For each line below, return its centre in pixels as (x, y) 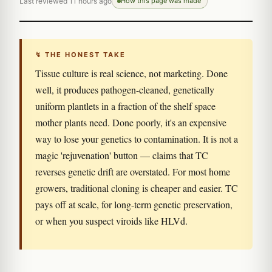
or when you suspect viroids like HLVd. (111, 221)
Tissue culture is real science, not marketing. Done (131, 73)
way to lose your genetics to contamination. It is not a (137, 139)
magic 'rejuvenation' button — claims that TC (122, 155)
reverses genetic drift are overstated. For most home (133, 172)
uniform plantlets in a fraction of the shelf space (125, 106)
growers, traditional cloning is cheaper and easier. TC (137, 188)
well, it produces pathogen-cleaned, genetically (125, 90)
